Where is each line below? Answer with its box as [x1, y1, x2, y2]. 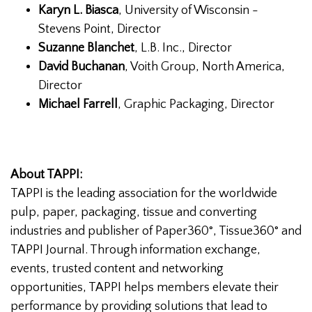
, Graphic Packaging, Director [118, 97, 274, 111]
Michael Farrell [38, 97, 118, 111]
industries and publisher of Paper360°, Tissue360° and [10, 224, 302, 238]
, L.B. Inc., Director [134, 40, 232, 55]
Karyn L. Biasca [38, 3, 118, 17]
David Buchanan [38, 59, 125, 74]
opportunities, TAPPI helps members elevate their [10, 280, 279, 295]
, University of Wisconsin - [118, 3, 258, 17]
